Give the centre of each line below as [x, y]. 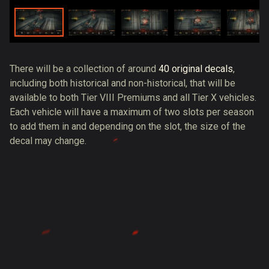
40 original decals [196, 69]
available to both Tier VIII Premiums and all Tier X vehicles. [133, 98]
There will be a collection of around [84, 69]
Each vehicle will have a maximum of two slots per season [132, 112]
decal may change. [48, 141]
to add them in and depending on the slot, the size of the [128, 126]
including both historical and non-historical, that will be [122, 83]
